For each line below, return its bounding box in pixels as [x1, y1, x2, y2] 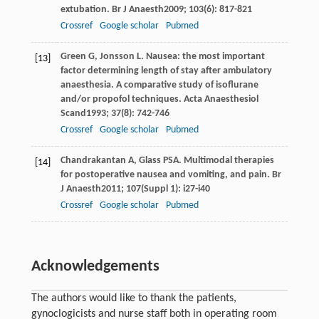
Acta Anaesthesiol [183, 93, 258, 105]
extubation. [60, 4, 112, 15]
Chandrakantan [60, 155, 126, 166]
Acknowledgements [31, 258, 159, 275]
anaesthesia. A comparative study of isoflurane [60, 79, 258, 90]
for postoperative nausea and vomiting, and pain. [60, 169, 272, 180]
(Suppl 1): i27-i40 [140, 183, 210, 194]
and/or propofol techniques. [60, 93, 184, 105]
